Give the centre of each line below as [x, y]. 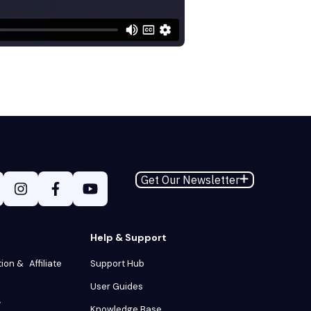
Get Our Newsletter [190, 180]
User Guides [117, 287]
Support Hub [117, 264]
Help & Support [128, 238]
